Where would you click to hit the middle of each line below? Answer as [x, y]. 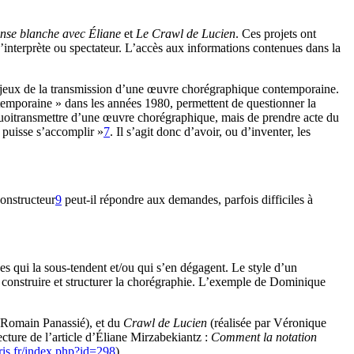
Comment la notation [264, 337]
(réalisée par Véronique [267, 322]
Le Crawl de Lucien [186, 33]
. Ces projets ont [276, 33]
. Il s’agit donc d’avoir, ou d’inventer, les [210, 131]
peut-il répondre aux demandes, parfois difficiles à [187, 199]
